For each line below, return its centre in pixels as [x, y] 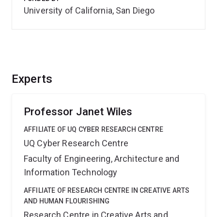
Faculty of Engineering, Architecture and [102, 159]
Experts [32, 79]
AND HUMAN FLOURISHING [67, 201]
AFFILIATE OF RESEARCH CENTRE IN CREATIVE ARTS [107, 190]
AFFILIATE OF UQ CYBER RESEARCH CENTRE [93, 129]
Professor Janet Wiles [78, 112]
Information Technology [71, 172]
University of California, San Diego [89, 10]
